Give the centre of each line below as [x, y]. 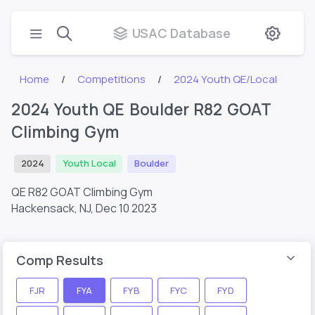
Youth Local [89, 163]
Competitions [112, 79]
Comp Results [60, 260]
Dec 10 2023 [126, 208]
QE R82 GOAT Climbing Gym [84, 192]
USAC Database [181, 33]
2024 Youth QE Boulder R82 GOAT [141, 109]
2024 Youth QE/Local [226, 79]
